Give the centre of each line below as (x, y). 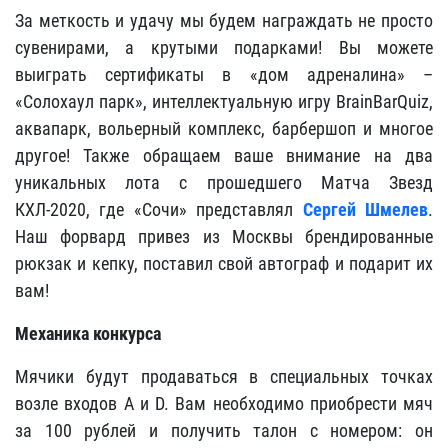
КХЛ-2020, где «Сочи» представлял (159, 209)
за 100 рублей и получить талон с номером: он (224, 430)
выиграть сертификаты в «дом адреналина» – (224, 74)
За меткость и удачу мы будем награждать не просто (224, 20)
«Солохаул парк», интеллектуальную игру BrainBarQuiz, (224, 101)
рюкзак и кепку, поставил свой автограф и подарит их (224, 263)
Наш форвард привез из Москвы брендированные (224, 236)
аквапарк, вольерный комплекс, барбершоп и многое (224, 128)
